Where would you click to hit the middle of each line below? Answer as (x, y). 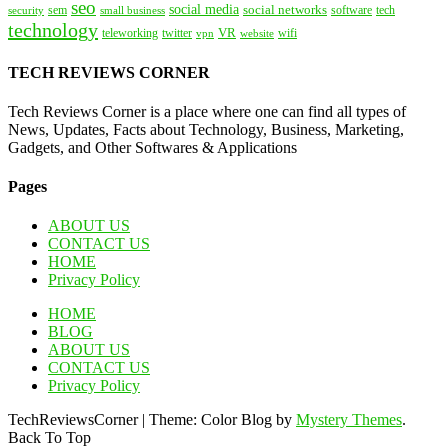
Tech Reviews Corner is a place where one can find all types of (207, 111)
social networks (285, 10)
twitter (177, 34)
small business (132, 11)
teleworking (130, 34)
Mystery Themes (349, 420)
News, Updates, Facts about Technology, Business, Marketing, (206, 129)
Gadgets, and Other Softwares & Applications (152, 147)
